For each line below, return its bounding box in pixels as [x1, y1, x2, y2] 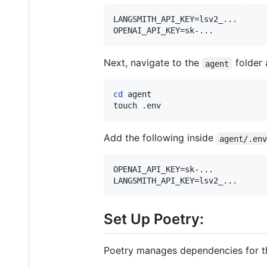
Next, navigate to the [104, 57, 202, 69]
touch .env [113, 101, 161, 111]
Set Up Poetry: [104, 210, 204, 228]
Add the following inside [104, 132, 216, 144]
